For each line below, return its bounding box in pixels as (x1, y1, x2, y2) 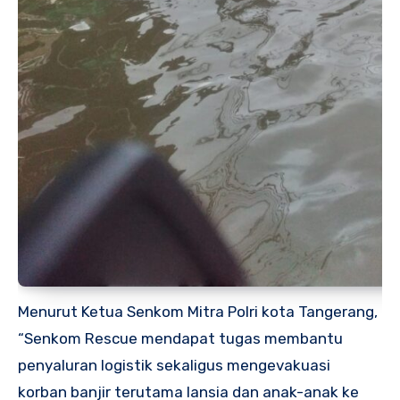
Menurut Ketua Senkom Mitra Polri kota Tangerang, (18, 302, 378, 321)
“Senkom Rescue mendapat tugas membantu (18, 329, 343, 347)
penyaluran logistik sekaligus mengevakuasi (18, 355, 330, 374)
